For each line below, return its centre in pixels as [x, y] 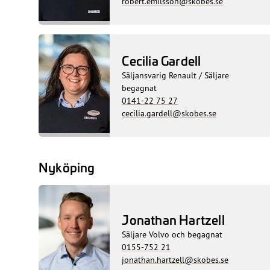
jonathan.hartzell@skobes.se [175, 260]
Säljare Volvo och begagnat [172, 234]
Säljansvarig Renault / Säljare [176, 75]
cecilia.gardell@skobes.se [169, 113]
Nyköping [67, 167]
